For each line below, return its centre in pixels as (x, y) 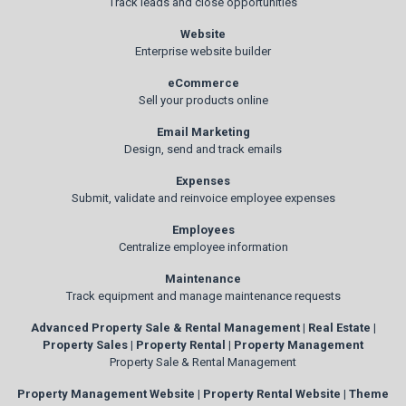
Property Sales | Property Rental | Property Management (203, 345)
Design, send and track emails (203, 149)
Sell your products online (203, 100)
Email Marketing (203, 132)
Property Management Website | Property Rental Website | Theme (203, 394)
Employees (203, 230)
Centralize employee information (203, 247)
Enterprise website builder (203, 51)
